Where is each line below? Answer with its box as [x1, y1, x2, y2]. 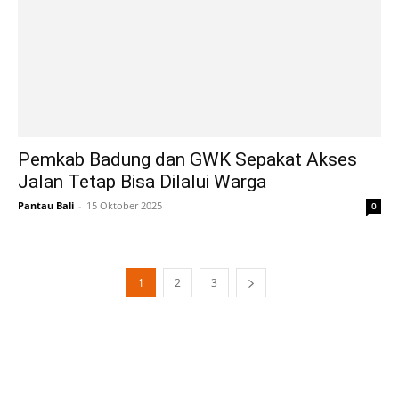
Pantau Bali [18, 198, 74, 212]
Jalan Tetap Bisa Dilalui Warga [18, 170, 266, 192]
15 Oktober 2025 [86, 198, 162, 212]
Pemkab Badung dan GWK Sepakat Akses [18, 148, 357, 170]
